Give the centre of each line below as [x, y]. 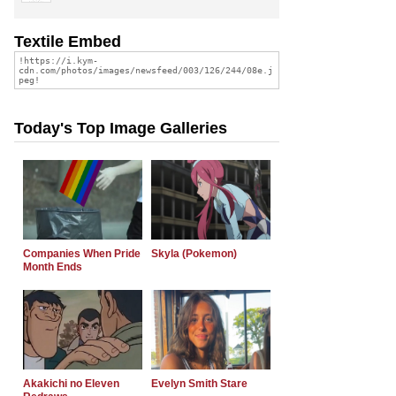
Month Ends [53, 267]
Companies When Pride [82, 253]
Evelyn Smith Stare [199, 383]
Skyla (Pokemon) [194, 253]
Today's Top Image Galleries [121, 128]
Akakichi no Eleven [71, 383]
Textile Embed [68, 41]
